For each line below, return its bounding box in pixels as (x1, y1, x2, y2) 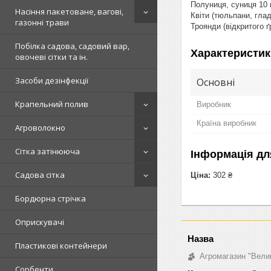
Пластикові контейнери (15, 240, 107, 251)
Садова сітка (15, 169, 65, 180)
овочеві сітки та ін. (15, 51, 88, 62)
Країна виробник (197, 118, 256, 128)
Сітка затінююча (15, 146, 80, 157)
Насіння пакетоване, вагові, (15, 6, 123, 17)
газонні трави (15, 17, 69, 28)
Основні (197, 75, 235, 89)
